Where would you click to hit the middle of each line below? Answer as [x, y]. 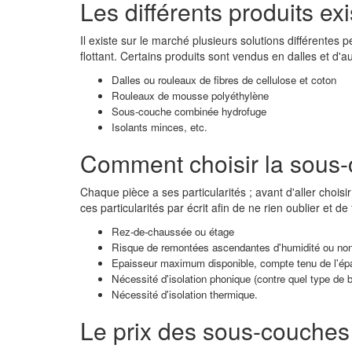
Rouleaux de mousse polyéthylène [190, 95]
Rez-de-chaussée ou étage [173, 231]
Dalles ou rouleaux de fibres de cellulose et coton [224, 80]
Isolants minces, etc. [159, 127]
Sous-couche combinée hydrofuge [189, 111]
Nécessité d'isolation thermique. [185, 294]
